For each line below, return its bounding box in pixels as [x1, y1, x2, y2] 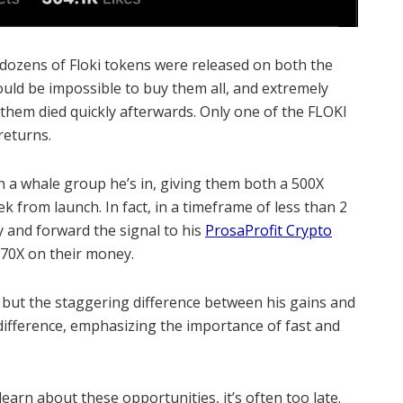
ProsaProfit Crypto [205, 219, 332, 240]
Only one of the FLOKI [200, 101, 347, 121]
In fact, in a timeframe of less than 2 [105, 196, 347, 217]
